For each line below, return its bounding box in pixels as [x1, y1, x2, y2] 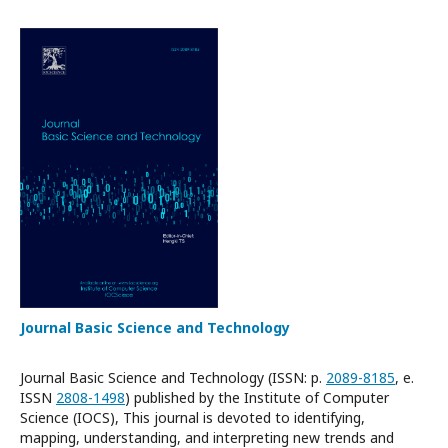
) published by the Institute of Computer [125, 388, 389, 407]
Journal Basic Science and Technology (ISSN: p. [20, 368, 326, 387]
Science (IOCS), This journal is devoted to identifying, [20, 408, 365, 427]
